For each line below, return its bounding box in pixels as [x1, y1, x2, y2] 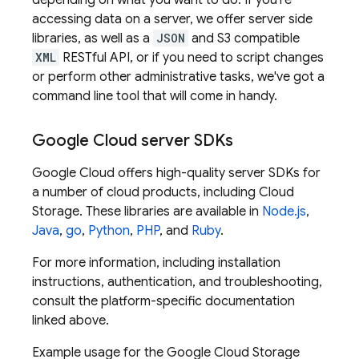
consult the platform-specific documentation [32, 293, 295, 309]
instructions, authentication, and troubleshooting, [32, 274, 322, 290]
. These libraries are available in [79, 204, 262, 220]
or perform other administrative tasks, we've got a [32, 69, 325, 85]
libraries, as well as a [32, 30, 153, 46]
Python [88, 223, 130, 239]
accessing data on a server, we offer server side [32, 11, 313, 27]
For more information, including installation [32, 255, 280, 271]
